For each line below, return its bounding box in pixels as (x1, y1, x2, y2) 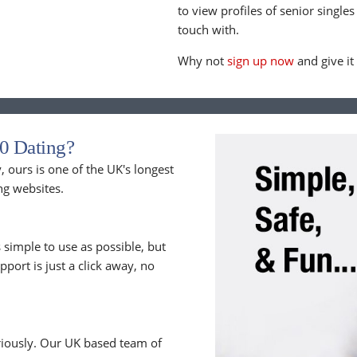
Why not (178, 53, 228, 69)
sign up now (227, 53, 295, 69)
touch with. (178, 22, 240, 38)
